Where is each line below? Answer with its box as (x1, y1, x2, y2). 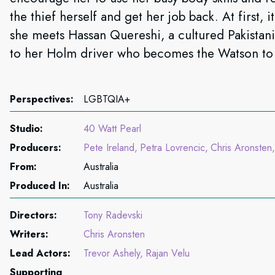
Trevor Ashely (83, 246, 140, 260)
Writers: (10, 227, 48, 241)
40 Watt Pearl (83, 122, 141, 136)
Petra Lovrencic (140, 141, 205, 155)
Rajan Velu (145, 246, 190, 260)
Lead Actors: (10, 246, 71, 260)
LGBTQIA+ (83, 92, 130, 106)
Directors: (10, 208, 57, 222)
